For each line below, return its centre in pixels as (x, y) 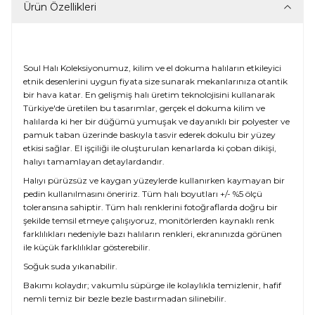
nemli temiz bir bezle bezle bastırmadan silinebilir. (125, 298)
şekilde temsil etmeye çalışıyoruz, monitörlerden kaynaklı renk (149, 220)
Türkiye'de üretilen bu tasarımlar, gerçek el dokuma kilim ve (144, 108)
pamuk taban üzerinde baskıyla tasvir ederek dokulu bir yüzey (149, 134)
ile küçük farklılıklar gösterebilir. (87, 247)
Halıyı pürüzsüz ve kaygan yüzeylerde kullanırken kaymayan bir (154, 180)
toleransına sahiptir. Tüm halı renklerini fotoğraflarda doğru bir (150, 207)
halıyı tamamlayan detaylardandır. (94, 161)
